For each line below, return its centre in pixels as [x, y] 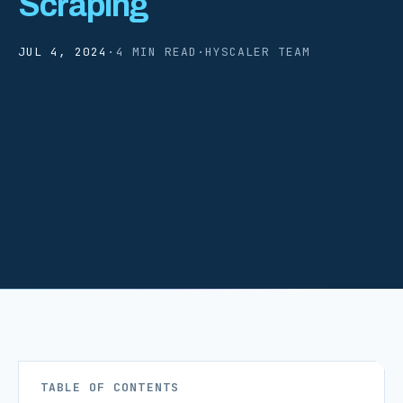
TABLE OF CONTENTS [110, 387]
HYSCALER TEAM [258, 51]
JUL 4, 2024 [63, 51]
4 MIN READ [156, 51]
